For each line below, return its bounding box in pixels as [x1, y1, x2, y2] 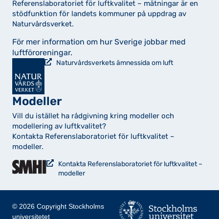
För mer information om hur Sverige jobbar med [12, 37, 186, 46]
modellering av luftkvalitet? [12, 122, 106, 131]
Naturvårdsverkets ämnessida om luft [56, 59, 173, 67]
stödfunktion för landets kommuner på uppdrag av [12, 9, 186, 18]
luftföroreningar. [12, 48, 72, 57]
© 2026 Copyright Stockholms [12, 202, 104, 211]
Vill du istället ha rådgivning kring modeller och [12, 111, 174, 121]
